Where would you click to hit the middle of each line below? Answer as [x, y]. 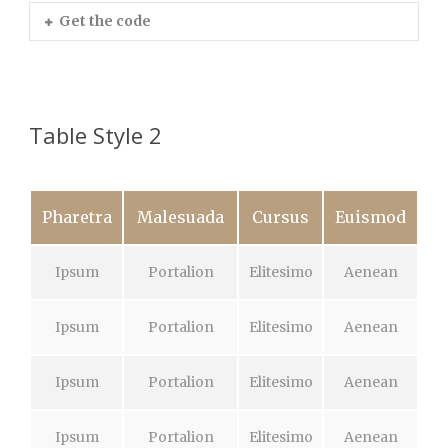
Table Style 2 [95, 135]
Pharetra [76, 217]
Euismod [370, 217]
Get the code [105, 21]
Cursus [280, 217]
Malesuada [180, 217]
